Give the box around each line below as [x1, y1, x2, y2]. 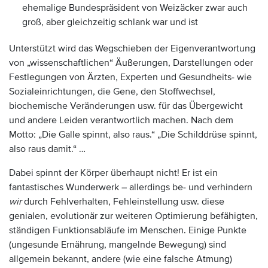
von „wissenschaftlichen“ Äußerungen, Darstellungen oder [9, 57, 253, 69]
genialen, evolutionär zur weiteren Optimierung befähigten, [9, 210, 258, 222]
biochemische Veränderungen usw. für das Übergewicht [9, 100, 243, 112]
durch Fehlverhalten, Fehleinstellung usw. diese [22, 196, 224, 208]
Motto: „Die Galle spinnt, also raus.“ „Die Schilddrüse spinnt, [9, 129, 257, 141]
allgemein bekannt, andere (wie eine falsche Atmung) [9, 253, 232, 265]
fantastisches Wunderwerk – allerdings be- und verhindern [9, 181, 252, 193]
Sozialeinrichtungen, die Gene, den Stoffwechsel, [9, 86, 215, 98]
